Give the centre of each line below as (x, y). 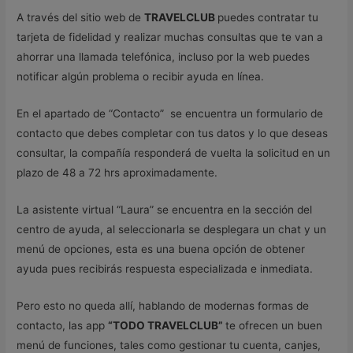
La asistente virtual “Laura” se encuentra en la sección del (165, 209)
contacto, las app (63, 325)
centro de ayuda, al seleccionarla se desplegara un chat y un (172, 229)
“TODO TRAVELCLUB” (167, 325)
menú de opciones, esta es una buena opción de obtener (161, 249)
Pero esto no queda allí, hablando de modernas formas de (163, 305)
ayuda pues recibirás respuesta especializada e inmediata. (165, 268)
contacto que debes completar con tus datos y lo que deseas (173, 133)
